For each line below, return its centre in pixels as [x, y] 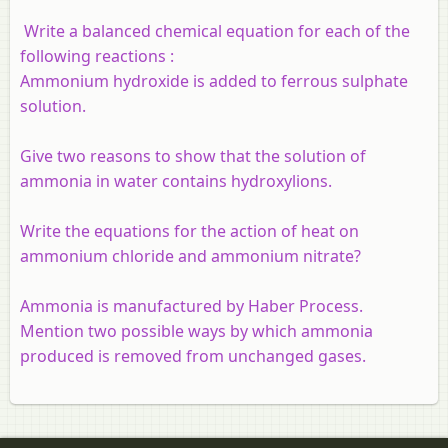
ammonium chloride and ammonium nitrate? [190, 255]
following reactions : [99, 55]
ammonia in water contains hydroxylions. [176, 180]
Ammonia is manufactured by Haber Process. [191, 305]
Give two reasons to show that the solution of [193, 155]
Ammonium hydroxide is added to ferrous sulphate [214, 80]
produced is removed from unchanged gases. [193, 355]
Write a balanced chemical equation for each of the [215, 30]
